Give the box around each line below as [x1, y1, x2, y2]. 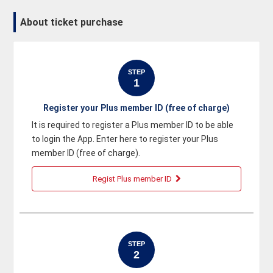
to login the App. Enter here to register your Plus [32, 134, 219, 144]
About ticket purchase [20, 16, 124, 28]
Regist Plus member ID [92, 174, 172, 183]
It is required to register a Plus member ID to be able [32, 120, 234, 130]
